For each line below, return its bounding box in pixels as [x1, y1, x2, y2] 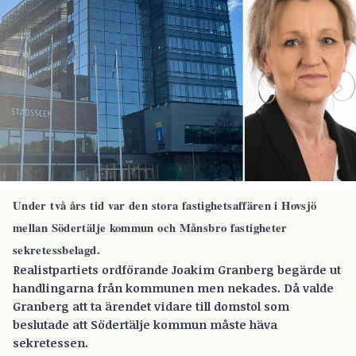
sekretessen [13, 335, 85, 351]
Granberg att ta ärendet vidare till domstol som [13, 298, 289, 315]
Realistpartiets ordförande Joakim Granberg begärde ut [13, 261, 341, 278]
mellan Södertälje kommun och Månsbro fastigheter [13, 219, 288, 237]
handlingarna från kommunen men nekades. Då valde [13, 280, 334, 296]
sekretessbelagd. [13, 241, 100, 259]
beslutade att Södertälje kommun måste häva [13, 316, 277, 333]
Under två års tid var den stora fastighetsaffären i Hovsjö [13, 196, 317, 215]
